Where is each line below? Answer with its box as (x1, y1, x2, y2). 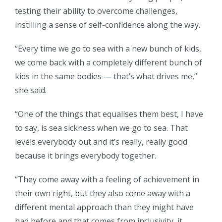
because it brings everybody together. (15, 150, 156, 162)
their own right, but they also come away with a (15, 188, 190, 199)
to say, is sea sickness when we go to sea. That (15, 122, 188, 134)
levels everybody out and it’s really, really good (15, 136, 187, 148)
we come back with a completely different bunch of (15, 57, 202, 68)
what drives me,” (136, 71, 197, 82)
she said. (15, 85, 47, 96)
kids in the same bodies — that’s (15, 71, 134, 82)
